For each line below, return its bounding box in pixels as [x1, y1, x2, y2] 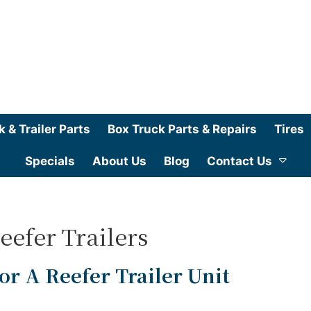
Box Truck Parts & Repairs [108, 121, 257, 136]
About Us [92, 153, 146, 168]
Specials [24, 153, 75, 168]
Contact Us [206, 153, 272, 168]
